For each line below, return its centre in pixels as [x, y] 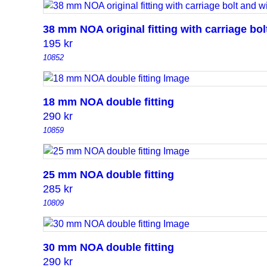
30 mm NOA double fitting [108, 248]
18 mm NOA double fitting [108, 102]
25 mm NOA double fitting [108, 175]
